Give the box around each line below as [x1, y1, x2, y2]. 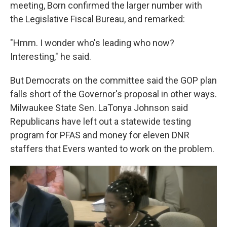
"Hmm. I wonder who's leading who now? [10, 37, 174, 48]
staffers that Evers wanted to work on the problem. [10, 143, 214, 154]
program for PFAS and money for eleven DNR [10, 129, 190, 140]
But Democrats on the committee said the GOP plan [10, 74, 217, 86]
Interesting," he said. [10, 51, 91, 62]
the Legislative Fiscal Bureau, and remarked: [10, 13, 185, 24]
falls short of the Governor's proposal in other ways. [10, 88, 217, 99]
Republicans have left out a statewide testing [10, 116, 191, 127]
